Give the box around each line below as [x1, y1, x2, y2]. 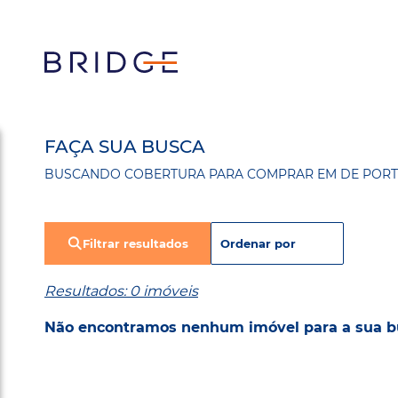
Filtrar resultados [83, 236, 188, 251]
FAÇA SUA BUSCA [44, 136, 205, 158]
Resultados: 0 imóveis [44, 283, 198, 300]
